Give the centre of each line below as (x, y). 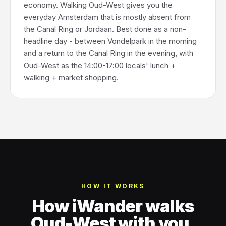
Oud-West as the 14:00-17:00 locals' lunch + (100, 65)
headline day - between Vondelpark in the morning (110, 41)
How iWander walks (113, 206)
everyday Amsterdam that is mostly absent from (107, 17)
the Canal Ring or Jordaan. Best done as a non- (105, 29)
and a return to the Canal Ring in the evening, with (108, 53)
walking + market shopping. (71, 77)
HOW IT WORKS (113, 186)
